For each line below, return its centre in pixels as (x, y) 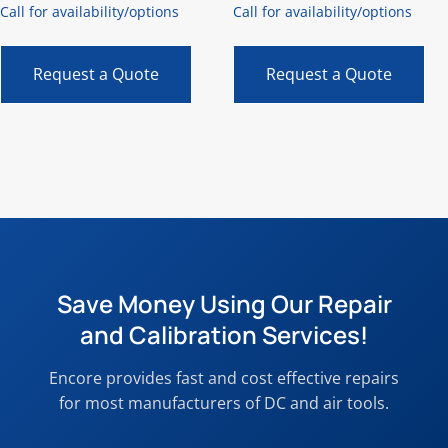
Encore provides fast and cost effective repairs (224, 377)
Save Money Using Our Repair (224, 303)
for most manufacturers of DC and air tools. (224, 402)
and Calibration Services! (224, 334)
